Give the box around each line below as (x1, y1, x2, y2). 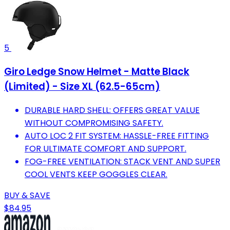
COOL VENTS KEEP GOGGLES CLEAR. (25, 168, 167, 180)
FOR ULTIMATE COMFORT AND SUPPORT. (25, 142, 186, 155)
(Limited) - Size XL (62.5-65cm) (4, 79, 160, 93)
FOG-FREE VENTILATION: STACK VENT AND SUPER (25, 155, 220, 167)
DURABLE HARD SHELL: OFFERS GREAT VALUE (25, 104, 200, 116)
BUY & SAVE (4, 189, 50, 201)
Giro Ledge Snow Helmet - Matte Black (4, 64, 189, 79)
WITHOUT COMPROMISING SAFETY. (25, 117, 163, 129)
